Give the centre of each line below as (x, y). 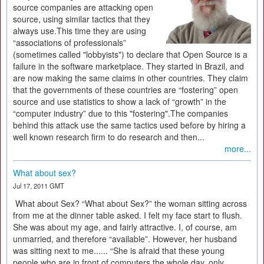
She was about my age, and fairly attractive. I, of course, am (125, 227)
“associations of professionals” (70, 42)
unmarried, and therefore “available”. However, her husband (125, 239)
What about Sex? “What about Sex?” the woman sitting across (130, 203)
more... (238, 148)
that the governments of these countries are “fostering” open (126, 90)
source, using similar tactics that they (82, 19)
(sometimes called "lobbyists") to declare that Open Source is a (130, 54)
